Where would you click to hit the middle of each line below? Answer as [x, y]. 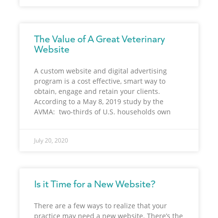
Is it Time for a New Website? [95, 183]
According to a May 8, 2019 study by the [99, 101]
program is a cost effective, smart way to [100, 81]
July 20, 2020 [51, 140]
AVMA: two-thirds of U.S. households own [102, 111]
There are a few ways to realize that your [100, 205]
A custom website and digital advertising [100, 71]
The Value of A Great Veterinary [100, 38]
